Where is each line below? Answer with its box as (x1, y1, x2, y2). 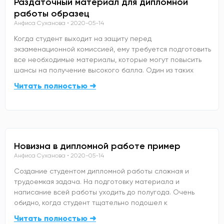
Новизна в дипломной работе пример (14, 140, 180, 151)
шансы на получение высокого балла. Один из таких (14, 65, 193, 74)
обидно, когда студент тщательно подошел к (14, 198, 167, 206)
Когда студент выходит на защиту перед (14, 34, 151, 42)
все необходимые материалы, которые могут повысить (14, 55, 201, 63)
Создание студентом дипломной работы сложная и (14, 166, 189, 175)
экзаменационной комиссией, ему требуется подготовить (14, 44, 211, 53)
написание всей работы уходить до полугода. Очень (14, 187, 194, 196)
